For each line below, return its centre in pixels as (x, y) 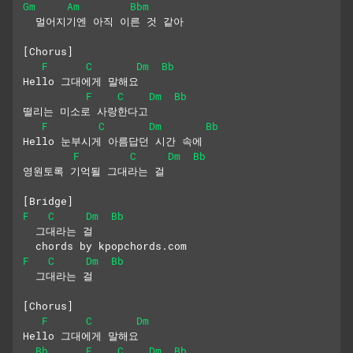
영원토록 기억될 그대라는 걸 (94, 171)
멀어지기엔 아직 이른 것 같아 (103, 21)
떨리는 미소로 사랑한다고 (85, 111)
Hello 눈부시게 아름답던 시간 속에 (113, 141)
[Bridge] (48, 201)
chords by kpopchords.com (105, 245)
